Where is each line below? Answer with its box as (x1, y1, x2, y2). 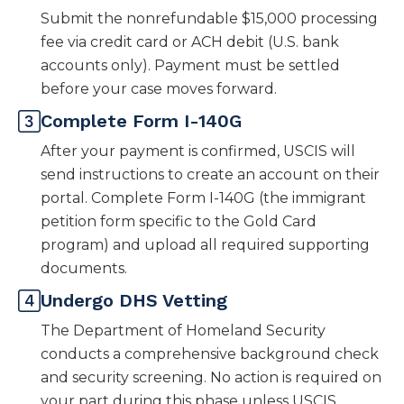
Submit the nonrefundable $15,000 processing (41, 10, 378, 28)
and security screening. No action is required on (41, 369, 381, 387)
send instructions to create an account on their (41, 166, 380, 184)
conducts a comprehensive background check (41, 345, 379, 363)
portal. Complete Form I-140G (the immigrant (41, 189, 366, 207)
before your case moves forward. (41, 80, 277, 98)
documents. (41, 260, 127, 278)
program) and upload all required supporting (41, 236, 370, 254)
